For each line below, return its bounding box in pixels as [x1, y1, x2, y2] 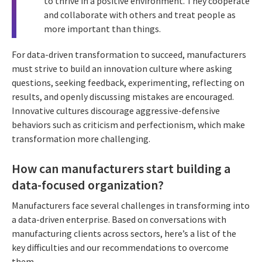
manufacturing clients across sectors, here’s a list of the [12, 227, 236, 240]
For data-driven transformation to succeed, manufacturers [12, 48, 246, 60]
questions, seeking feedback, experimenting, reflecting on [12, 76, 244, 88]
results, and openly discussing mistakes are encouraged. [12, 90, 234, 102]
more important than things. [44, 22, 161, 35]
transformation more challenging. [12, 132, 150, 144]
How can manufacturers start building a [12, 160, 230, 177]
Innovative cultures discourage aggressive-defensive [12, 104, 220, 116]
